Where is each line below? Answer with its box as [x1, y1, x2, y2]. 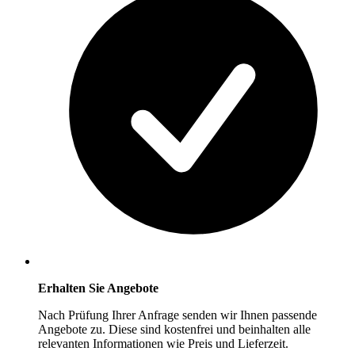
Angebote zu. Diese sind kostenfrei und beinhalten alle [38, 323, 311, 337]
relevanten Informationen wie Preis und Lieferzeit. [38, 337, 288, 351]
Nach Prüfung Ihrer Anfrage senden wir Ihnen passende [38, 308, 317, 323]
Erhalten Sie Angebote [38, 281, 158, 296]
